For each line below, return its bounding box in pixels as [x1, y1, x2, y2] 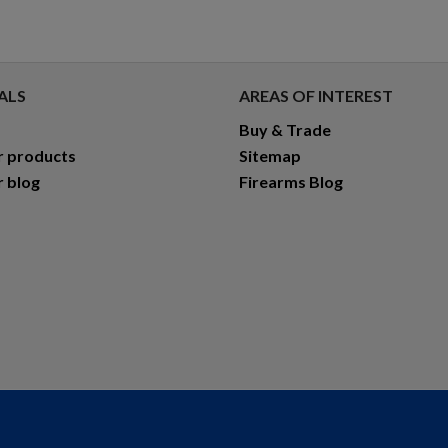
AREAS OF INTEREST [238, 86, 393, 105]
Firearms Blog [238, 172, 343, 191]
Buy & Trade [238, 120, 331, 139]
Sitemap [238, 146, 301, 165]
